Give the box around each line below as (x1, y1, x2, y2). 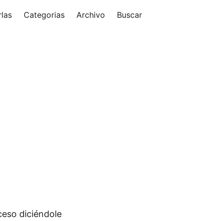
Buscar (117, 10, 142, 20)
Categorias (24, 10, 65, 20)
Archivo (76, 10, 105, 20)
